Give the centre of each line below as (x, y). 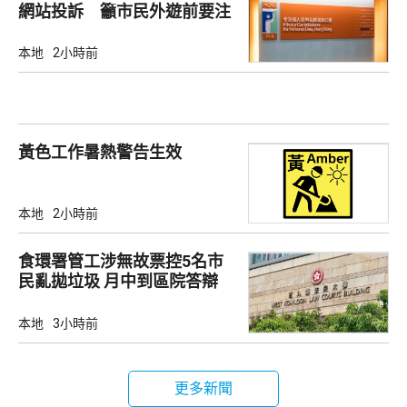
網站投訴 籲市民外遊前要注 (124, 12)
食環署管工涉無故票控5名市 (121, 262)
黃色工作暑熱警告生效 (100, 153)
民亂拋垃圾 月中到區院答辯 (118, 282)
